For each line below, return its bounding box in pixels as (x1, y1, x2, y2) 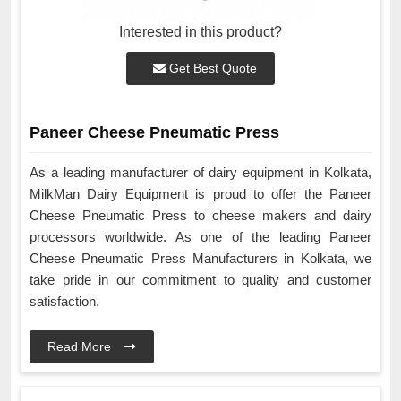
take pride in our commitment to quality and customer (30, 272, 371, 288)
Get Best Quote (166, 61, 257, 75)
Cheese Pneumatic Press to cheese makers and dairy (30, 208, 371, 224)
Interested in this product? (119, 24, 282, 39)
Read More (47, 339, 115, 354)
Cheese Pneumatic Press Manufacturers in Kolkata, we (30, 251, 371, 267)
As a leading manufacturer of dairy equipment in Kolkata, (30, 165, 371, 181)
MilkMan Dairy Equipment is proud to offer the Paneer (30, 186, 371, 202)
